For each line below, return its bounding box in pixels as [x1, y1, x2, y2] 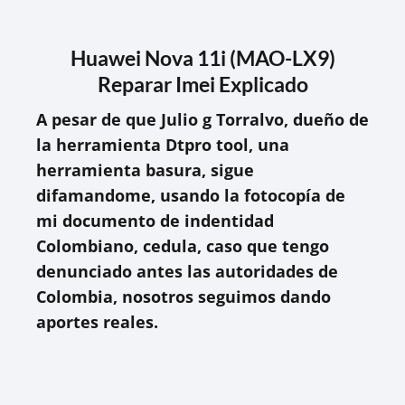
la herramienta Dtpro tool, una [36, 134, 289, 155]
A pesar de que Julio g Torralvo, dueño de [36, 108, 369, 130]
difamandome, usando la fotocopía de [36, 184, 345, 206]
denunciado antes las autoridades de [36, 260, 338, 282]
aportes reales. [36, 311, 158, 333]
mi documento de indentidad [36, 210, 274, 231]
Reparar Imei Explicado [97, 71, 308, 97]
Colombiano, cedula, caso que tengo [36, 235, 329, 257]
